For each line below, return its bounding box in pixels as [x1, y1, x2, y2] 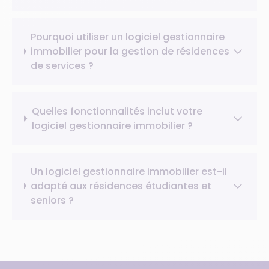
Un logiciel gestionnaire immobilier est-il [31, 164, 228, 178]
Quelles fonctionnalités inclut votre [31, 104, 202, 118]
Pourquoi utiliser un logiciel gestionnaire [30, 29, 225, 44]
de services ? [30, 58, 94, 73]
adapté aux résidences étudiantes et [31, 178, 212, 193]
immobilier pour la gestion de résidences [30, 44, 229, 58]
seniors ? [31, 193, 74, 207]
